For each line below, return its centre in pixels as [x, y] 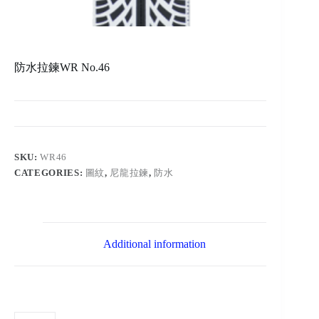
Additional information [155, 244]
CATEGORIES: [50, 173]
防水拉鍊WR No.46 [62, 68]
